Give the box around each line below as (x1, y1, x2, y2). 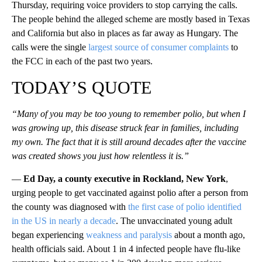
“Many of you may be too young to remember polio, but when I (12, 109, 246, 119)
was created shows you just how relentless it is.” (12, 151, 189, 161)
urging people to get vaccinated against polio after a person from (12, 188, 248, 198)
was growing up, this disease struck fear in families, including (12, 123, 239, 133)
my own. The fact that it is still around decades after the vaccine (12, 137, 246, 147)
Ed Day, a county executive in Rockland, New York (23, 174, 226, 184)
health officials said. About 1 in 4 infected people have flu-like (12, 244, 240, 254)
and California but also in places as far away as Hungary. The (12, 28, 238, 39)
